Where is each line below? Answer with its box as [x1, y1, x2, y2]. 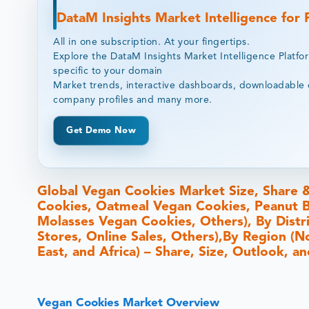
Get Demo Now [66, 126, 136, 135]
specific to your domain [53, 66, 163, 76]
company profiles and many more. [53, 94, 212, 105]
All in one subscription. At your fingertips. [53, 37, 250, 47]
